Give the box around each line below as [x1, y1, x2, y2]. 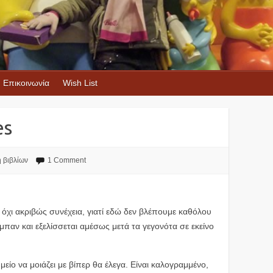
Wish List [63, 78, 97, 88]
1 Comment [47, 156, 86, 165]
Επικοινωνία [3, 78, 49, 88]
